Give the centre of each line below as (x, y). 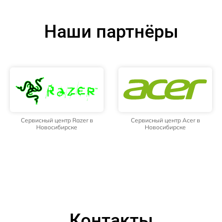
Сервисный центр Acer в (165, 120)
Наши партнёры (111, 31)
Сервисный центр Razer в (57, 120)
